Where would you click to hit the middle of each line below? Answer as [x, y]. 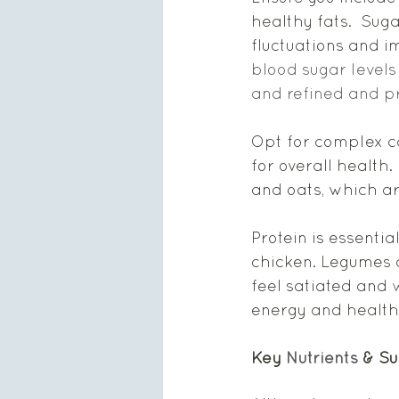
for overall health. [324, 165]
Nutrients [322, 358]
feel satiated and [322, 285]
